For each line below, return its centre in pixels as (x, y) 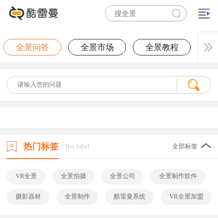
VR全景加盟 (186, 197)
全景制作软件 (178, 176)
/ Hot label (75, 147)
